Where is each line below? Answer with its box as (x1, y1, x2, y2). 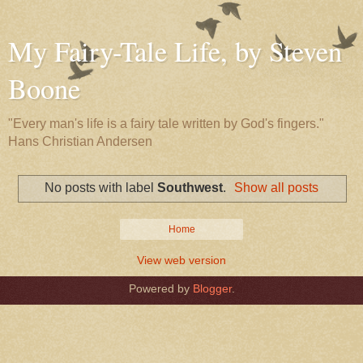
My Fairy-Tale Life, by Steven (8, 32, 342, 70)
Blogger (192, 281, 232, 295)
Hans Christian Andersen (8, 135, 152, 148)
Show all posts (234, 180, 319, 194)
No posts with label (44, 180, 157, 194)
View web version (137, 253, 226, 267)
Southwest (156, 180, 223, 194)
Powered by (128, 281, 193, 295)
